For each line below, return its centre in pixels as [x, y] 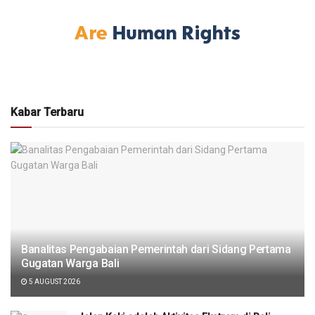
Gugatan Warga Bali [70, 263]
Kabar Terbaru [47, 112]
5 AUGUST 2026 [54, 281]
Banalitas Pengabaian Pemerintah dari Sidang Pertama [156, 249]
